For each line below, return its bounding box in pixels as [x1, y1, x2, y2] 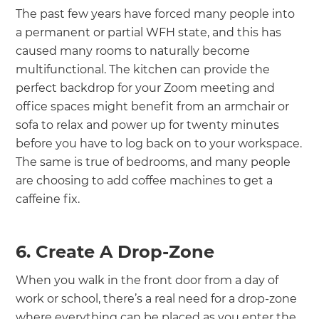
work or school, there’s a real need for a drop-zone [16, 291, 298, 305]
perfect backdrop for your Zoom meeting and [16, 80, 276, 95]
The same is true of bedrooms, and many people [16, 155, 291, 169]
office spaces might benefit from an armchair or [16, 99, 290, 113]
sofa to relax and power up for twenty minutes [16, 117, 280, 132]
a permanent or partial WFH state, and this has [16, 25, 282, 39]
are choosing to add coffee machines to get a [16, 173, 273, 187]
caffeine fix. [16, 192, 83, 206]
